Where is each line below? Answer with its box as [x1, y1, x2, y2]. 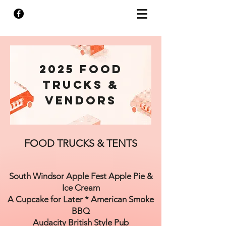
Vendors [45, 93, 117, 107]
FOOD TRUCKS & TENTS [24, 137, 137, 149]
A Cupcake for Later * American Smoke [8, 194, 154, 204]
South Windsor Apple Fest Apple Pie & [9, 171, 153, 181]
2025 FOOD [39, 62, 123, 76]
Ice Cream [62, 183, 100, 193]
